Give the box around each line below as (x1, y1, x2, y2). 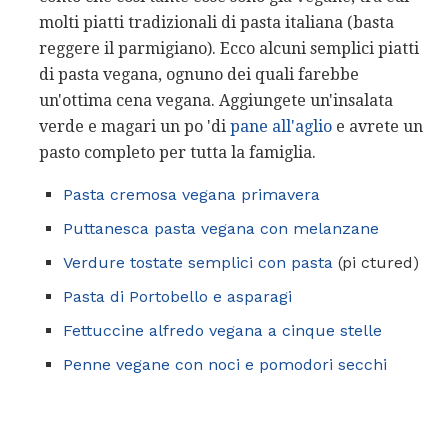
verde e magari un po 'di (39, 116, 230, 136)
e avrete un (332, 116, 423, 136)
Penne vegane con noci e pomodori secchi (63, 354, 387, 374)
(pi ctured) (333, 252, 419, 272)
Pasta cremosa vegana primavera (63, 184, 320, 204)
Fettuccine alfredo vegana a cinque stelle (63, 320, 382, 340)
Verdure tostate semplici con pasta (63, 252, 333, 272)
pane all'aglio (230, 116, 332, 136)
